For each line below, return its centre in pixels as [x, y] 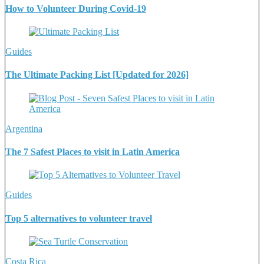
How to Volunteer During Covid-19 [76, 8]
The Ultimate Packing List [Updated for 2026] [97, 75]
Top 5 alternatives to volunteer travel [79, 218]
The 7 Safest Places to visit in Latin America [93, 151]
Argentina [24, 128]
